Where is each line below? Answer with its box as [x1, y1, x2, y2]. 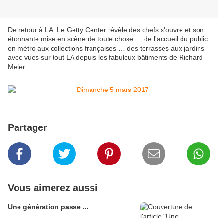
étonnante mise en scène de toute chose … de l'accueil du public [8, 35, 208, 43]
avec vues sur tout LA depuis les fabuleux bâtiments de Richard [8, 54, 203, 62]
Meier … [8, 63, 34, 71]
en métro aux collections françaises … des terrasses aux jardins [8, 44, 204, 53]
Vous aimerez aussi [8, 182, 98, 194]
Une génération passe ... [8, 203, 89, 211]
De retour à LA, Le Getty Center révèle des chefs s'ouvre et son [8, 26, 204, 34]
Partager [8, 122, 47, 133]
